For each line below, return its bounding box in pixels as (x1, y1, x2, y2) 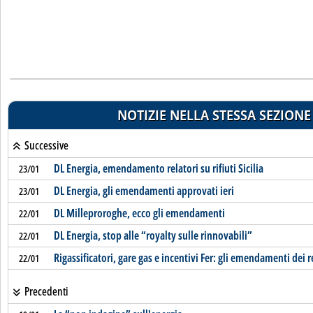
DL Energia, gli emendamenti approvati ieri (53, 183, 234, 198)
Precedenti (22, 284, 68, 299)
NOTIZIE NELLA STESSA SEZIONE (117, 105, 311, 124)
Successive (22, 138, 68, 153)
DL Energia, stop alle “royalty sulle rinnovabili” (53, 228, 252, 243)
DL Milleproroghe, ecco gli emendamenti (53, 205, 225, 221)
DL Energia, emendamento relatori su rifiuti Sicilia (53, 161, 263, 176)
